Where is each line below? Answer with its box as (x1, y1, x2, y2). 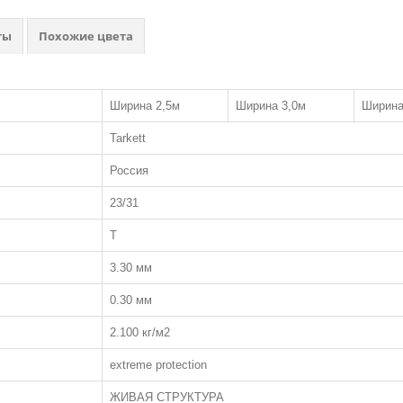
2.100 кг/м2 (110, 326, 170, 339)
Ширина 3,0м (236, 99, 306, 112)
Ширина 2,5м (110, 99, 180, 112)
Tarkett (110, 131, 146, 145)
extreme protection (110, 358, 207, 372)
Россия (110, 164, 148, 177)
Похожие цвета (39, 28, 133, 44)
